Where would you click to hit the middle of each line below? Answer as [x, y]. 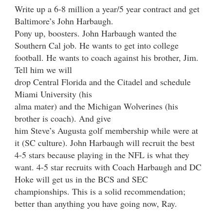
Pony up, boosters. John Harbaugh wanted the [96, 33]
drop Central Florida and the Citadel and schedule [103, 82]
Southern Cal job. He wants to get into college [97, 45]
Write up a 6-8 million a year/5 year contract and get [107, 9]
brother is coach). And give [63, 118]
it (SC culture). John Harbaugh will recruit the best [105, 142]
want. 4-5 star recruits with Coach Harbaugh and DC [108, 167]
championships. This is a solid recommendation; [100, 191]
